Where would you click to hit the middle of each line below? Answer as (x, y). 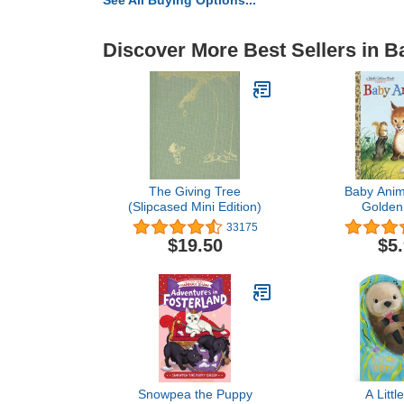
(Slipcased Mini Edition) (195, 207)
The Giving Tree (195, 191)
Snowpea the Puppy (195, 395)
